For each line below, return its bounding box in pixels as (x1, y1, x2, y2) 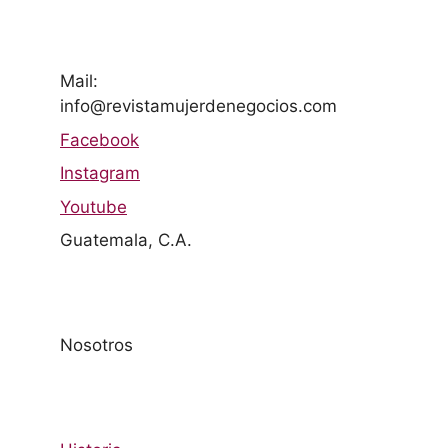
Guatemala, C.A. (60, 230, 192, 251)
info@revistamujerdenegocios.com (60, 96, 337, 117)
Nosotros (60, 335, 133, 356)
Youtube (60, 196, 127, 217)
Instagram (60, 163, 140, 184)
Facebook (60, 129, 139, 150)
